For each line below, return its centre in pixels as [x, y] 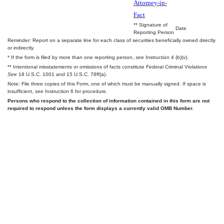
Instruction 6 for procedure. [75, 91]
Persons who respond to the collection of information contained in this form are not [108, 101]
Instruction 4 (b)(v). [166, 57]
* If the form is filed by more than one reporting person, [71, 57]
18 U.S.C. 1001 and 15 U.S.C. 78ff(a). [62, 74]
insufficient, [21, 91]
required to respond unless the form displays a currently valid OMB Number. [100, 108]
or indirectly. [21, 48]
